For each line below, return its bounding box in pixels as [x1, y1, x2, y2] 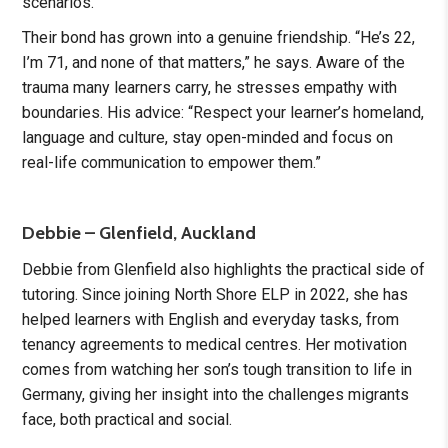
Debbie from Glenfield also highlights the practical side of [22, 260, 426, 280]
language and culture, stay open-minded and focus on [22, 128, 394, 148]
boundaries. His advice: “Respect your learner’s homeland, [22, 103, 425, 123]
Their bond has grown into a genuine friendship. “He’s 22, [22, 28, 416, 48]
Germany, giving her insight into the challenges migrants [22, 385, 410, 405]
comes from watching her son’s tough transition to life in [22, 360, 413, 380]
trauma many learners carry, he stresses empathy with [22, 78, 398, 98]
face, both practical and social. [22, 410, 233, 430]
